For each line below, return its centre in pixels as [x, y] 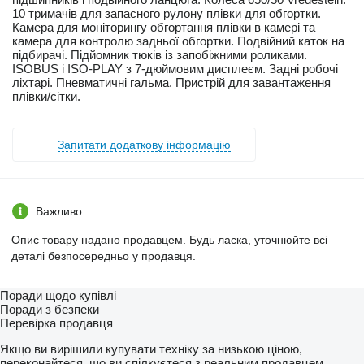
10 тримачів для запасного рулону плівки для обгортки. [167, 14]
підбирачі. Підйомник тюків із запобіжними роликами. [160, 55]
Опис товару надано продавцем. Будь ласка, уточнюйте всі [169, 240]
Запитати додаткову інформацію [144, 145]
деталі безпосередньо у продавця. [104, 256]
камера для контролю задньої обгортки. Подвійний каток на [178, 41]
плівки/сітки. [46, 97]
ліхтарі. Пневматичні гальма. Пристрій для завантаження [171, 83]
